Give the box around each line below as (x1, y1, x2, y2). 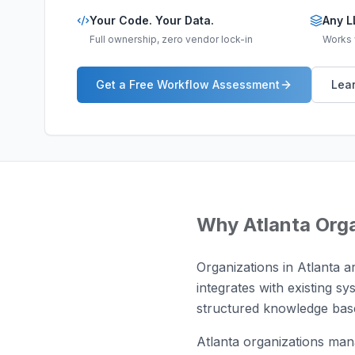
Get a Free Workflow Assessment (96, 78, 280, 91)
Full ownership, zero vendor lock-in (90, 33, 253, 45)
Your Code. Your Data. (90, 13, 214, 27)
